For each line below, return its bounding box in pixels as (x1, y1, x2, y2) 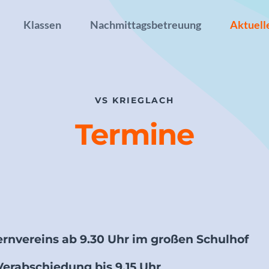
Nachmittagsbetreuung (89, 18, 201, 32)
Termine (75, 117, 194, 152)
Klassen (23, 18, 61, 32)
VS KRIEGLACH (95, 95, 174, 106)
